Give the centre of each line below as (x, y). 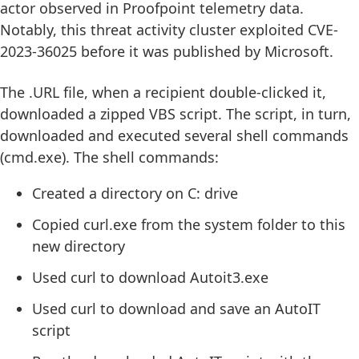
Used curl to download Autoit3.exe (150, 277)
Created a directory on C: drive (135, 193)
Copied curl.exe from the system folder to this (189, 224)
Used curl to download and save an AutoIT (176, 308)
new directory (79, 246)
